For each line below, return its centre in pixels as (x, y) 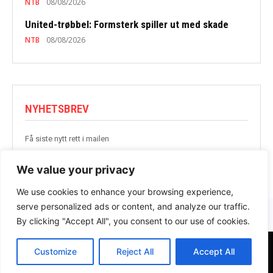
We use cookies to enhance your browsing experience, (125, 192)
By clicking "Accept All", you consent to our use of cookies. (133, 221)
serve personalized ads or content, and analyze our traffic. (133, 206)
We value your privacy (76, 170)
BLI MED (218, 165)
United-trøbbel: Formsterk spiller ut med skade (127, 24)
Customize (55, 251)
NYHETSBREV (57, 108)
